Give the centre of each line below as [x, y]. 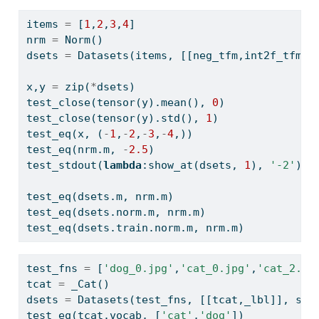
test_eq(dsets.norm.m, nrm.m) [116, 212]
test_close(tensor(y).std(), [116, 118]
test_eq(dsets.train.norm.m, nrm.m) [135, 228]
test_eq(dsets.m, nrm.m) [100, 196]
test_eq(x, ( [64, 134]
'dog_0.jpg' [138, 268]
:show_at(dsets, [193, 165]
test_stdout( [64, 165]
